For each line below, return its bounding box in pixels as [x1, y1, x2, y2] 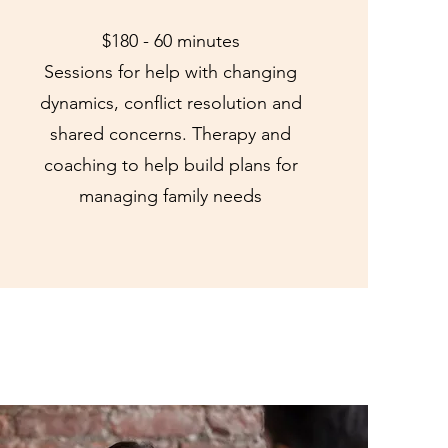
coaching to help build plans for [43, 154, 298, 176]
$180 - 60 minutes [101, 30, 240, 52]
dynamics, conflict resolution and [39, 92, 302, 114]
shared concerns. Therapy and [50, 123, 292, 145]
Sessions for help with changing [44, 61, 298, 83]
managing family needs [79, 185, 263, 207]
